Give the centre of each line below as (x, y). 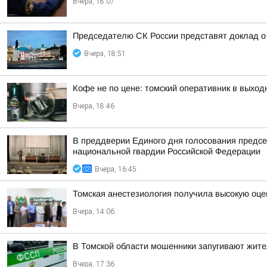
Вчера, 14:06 (94, 212)
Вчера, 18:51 (105, 54)
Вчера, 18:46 (94, 106)
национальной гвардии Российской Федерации (167, 151)
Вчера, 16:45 (116, 169)
